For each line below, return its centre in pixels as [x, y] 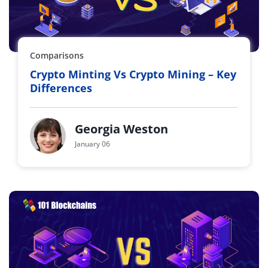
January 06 [92, 144]
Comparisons [57, 55]
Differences [61, 88]
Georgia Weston [121, 129]
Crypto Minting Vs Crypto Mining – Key [133, 74]
